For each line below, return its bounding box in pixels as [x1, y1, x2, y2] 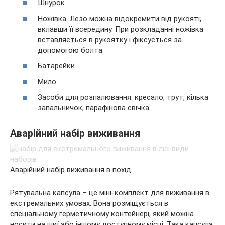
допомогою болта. [38, 45, 104, 55]
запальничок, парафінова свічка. [38, 103, 151, 113]
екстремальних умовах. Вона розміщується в [10, 199, 168, 208]
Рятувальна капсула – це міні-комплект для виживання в [10, 188, 209, 197]
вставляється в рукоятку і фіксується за [38, 35, 182, 44]
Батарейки [38, 61, 75, 70]
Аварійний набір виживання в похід [10, 165, 131, 174]
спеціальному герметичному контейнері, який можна [10, 209, 194, 218]
